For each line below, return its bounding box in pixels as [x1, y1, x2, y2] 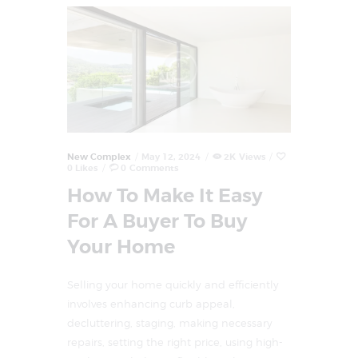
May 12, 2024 [141, 151, 201, 163]
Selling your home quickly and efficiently [67, 278, 279, 292]
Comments [129, 162, 178, 174]
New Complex [67, 151, 130, 163]
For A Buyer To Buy [67, 209, 248, 233]
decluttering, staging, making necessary [67, 316, 272, 330]
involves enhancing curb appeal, [67, 297, 235, 311]
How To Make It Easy [67, 183, 263, 208]
